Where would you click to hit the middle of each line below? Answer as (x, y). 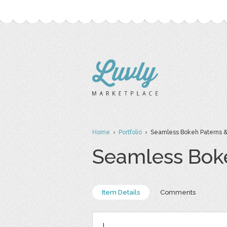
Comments (178, 192)
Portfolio (130, 132)
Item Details (121, 192)
